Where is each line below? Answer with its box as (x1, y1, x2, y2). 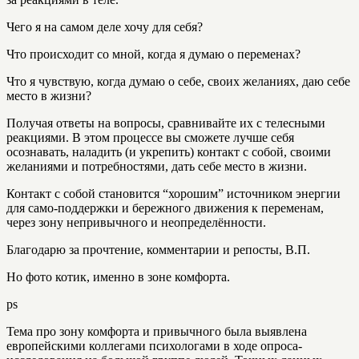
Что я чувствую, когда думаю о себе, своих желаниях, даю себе (6, 75, 350, 88)
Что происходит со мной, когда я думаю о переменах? (6, 47, 301, 61)
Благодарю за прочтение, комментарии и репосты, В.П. (6, 243, 310, 256)
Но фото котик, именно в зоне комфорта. (6, 270, 230, 284)
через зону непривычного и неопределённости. (6, 216, 266, 229)
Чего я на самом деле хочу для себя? (6, 20, 203, 34)
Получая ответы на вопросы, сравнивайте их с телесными (6, 116, 325, 130)
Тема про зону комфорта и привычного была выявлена (6, 325, 307, 338)
